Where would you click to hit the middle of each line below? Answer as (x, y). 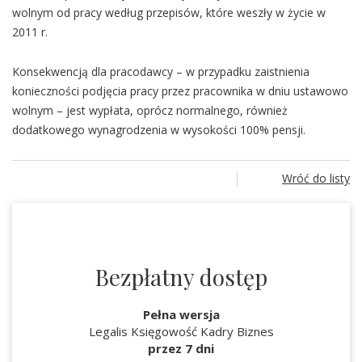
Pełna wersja (181, 314)
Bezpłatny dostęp (181, 277)
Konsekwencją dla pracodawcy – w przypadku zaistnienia (161, 72)
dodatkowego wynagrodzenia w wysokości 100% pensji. (159, 130)
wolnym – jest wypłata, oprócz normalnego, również (150, 110)
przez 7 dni (181, 348)
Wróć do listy (316, 178)
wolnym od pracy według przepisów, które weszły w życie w (169, 13)
